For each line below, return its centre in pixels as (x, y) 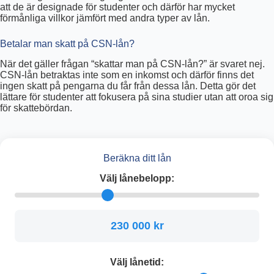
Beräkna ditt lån (137, 158)
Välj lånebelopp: (137, 178)
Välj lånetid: (137, 262)
